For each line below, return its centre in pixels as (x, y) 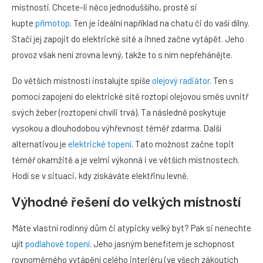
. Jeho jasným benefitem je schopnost (162, 243)
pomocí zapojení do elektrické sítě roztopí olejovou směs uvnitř (130, 96)
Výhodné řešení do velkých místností (126, 202)
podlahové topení (58, 243)
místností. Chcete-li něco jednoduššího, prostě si (104, 7)
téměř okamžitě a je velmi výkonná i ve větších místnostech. (126, 159)
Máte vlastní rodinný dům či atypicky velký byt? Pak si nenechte (131, 227)
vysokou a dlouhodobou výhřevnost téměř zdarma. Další (117, 128)
